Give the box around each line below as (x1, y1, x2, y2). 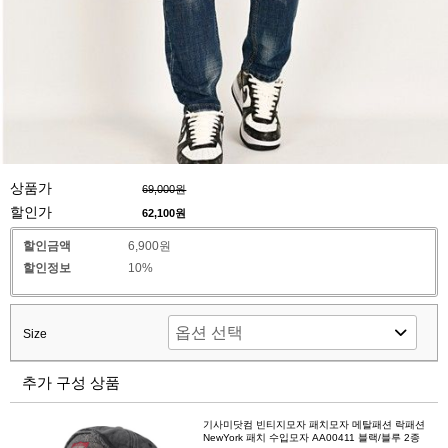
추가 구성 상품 (22, 374, 120, 392)
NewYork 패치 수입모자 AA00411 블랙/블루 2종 (202, 432, 420, 444)
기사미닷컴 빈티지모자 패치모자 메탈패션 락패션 (202, 419, 425, 431)
